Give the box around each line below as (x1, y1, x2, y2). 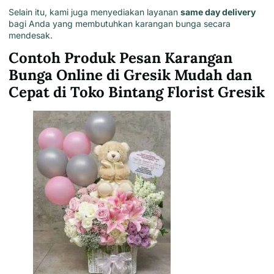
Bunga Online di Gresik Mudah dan (9, 65, 252, 85)
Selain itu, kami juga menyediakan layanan (9, 6, 180, 17)
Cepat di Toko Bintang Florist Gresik (9, 83, 265, 102)
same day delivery (180, 6, 256, 17)
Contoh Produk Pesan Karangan (9, 48, 232, 68)
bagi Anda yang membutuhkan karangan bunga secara (9, 18, 231, 29)
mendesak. (9, 29, 53, 40)
